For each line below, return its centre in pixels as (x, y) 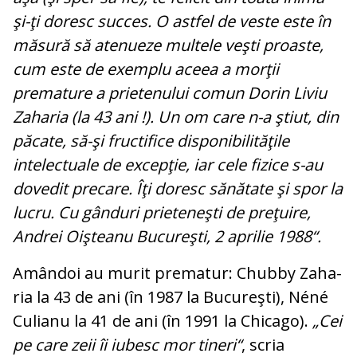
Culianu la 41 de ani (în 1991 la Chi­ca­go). (163, 321)
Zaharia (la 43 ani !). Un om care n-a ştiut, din (176, 117)
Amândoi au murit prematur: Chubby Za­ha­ (177, 273)
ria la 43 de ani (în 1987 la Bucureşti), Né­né (171, 297)
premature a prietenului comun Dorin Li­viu (170, 93)
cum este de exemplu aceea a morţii (146, 69)
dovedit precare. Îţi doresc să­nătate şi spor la (178, 189)
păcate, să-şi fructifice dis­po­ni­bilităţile (151, 141)
